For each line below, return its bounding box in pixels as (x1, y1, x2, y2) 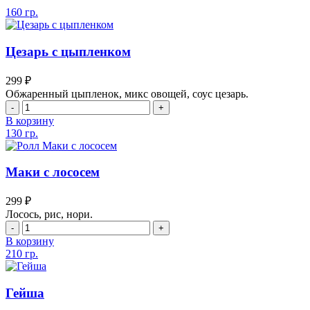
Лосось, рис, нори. (6, 208, 93, 221)
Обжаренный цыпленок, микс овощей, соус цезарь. (6, 87, 248, 100)
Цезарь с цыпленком (6, 44, 131, 60)
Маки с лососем (6, 165, 100, 180)
